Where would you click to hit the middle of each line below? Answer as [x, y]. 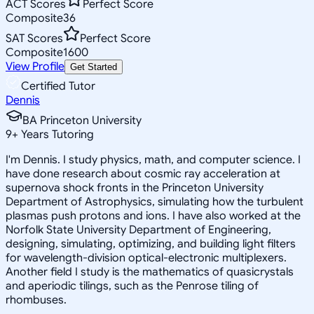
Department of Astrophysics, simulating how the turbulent [155, 202]
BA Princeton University [82, 120]
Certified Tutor [58, 86]
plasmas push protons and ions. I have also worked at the [153, 216]
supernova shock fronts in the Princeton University [135, 187]
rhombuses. [36, 300]
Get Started [94, 67]
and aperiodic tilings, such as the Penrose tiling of [132, 286]
